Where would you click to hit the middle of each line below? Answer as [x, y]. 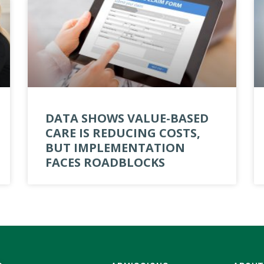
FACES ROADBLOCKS [105, 162]
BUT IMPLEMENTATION [115, 147]
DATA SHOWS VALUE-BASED [127, 118]
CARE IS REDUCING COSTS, [123, 133]
